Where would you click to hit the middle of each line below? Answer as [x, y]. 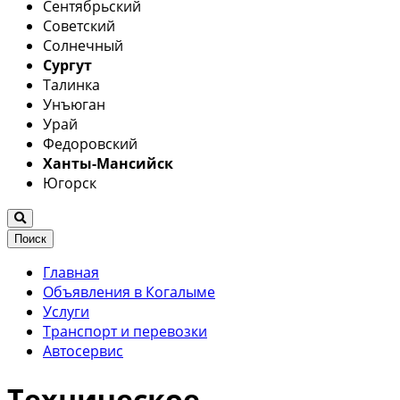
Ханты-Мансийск [108, 163]
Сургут [67, 65]
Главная [71, 272]
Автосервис [83, 350]
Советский [79, 25]
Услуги [66, 311]
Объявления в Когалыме [129, 292]
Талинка [71, 84]
